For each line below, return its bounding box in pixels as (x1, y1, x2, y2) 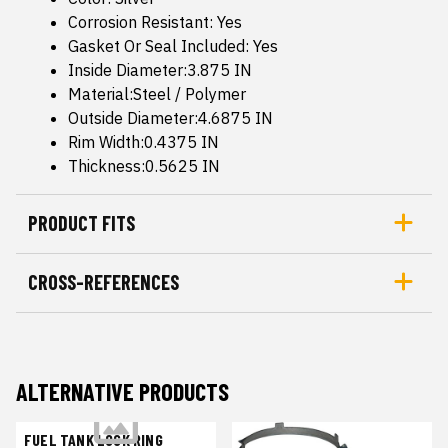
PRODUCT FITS (28, 211, 135, 236)
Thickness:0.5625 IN (68, 156, 220, 177)
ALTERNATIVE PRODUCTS (16, 377, 229, 407)
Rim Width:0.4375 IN (68, 132, 219, 153)
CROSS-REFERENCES (28, 270, 179, 295)
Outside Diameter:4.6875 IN (68, 108, 273, 129)
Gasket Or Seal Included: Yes (68, 36, 278, 57)
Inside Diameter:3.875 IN (68, 60, 252, 81)
